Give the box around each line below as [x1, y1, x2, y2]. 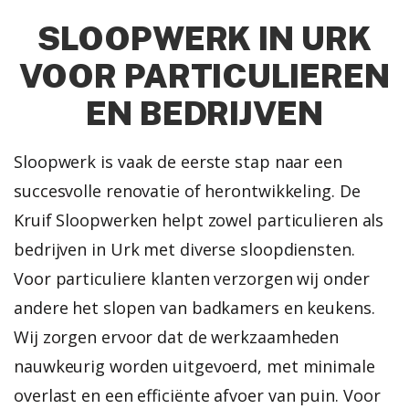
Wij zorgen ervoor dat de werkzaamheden [14, 325, 340, 348]
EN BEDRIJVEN [86, 93, 323, 132]
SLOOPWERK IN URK [37, 18, 372, 58]
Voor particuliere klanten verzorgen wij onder [14, 267, 370, 289]
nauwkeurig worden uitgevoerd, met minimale [14, 354, 375, 377]
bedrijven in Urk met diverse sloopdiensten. [14, 237, 355, 260]
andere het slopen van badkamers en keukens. [14, 296, 375, 319]
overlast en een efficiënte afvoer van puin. [14, 383, 343, 406]
